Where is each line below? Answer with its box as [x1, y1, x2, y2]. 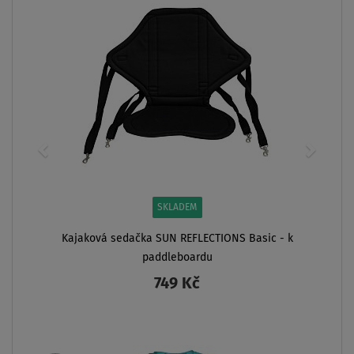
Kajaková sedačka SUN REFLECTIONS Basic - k [61, 232, 293, 244]
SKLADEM [156, 202, 198, 213]
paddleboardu [141, 251, 213, 263]
